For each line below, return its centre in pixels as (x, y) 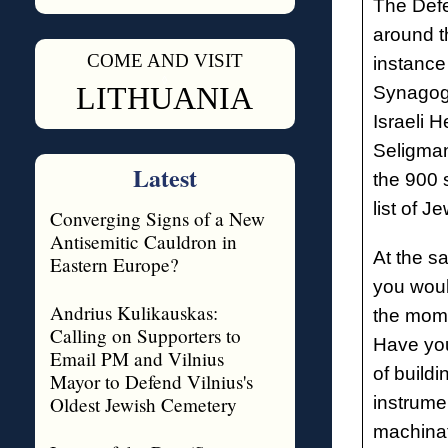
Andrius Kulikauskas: (133, 312)
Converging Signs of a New (157, 218)
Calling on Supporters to (145, 335)
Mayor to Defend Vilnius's (151, 381)
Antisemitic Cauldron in (143, 241)
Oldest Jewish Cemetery (143, 404)
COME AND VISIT (164, 60)
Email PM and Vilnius (136, 358)
